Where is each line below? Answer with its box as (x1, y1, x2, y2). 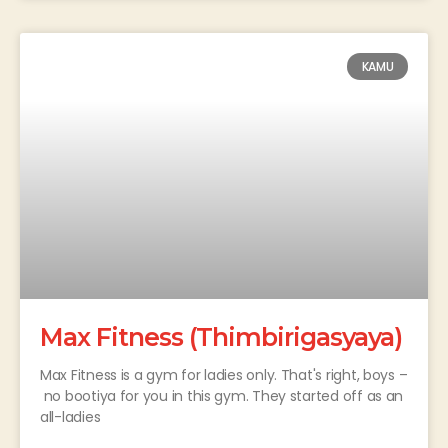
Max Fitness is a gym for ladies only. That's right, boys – (40, 364, 408, 385)
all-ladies (40, 406, 101, 427)
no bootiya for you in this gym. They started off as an (40, 385, 404, 406)
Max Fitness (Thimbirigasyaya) (40, 321, 402, 352)
